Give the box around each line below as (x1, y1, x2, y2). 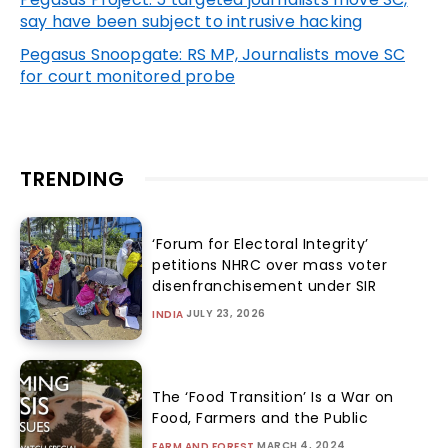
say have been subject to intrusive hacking (20, 10, 363, 34)
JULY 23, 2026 (186, 306, 266, 321)
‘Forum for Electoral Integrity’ (152, 234, 369, 254)
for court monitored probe (20, 65, 235, 89)
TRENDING (20, 165, 125, 194)
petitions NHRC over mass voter (152, 255, 388, 275)
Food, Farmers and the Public (152, 407, 369, 428)
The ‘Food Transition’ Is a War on (152, 386, 394, 407)
